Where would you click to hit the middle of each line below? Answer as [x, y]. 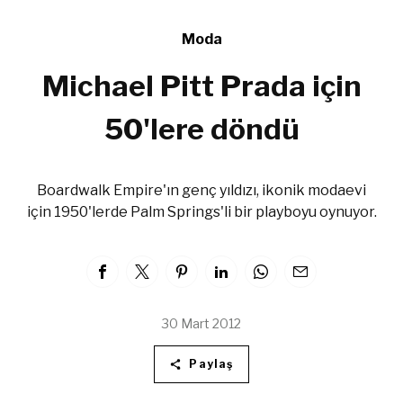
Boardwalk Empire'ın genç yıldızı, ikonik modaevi [201, 191]
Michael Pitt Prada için [201, 86]
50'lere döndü [201, 130]
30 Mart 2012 [201, 324]
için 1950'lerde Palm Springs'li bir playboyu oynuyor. [201, 212]
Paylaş [211, 364]
